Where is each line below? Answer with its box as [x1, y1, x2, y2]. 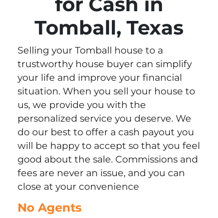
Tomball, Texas [35, 16, 183, 40]
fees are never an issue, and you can [17, 167, 185, 179]
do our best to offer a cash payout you [17, 126, 194, 138]
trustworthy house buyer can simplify [17, 58, 192, 70]
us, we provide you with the [17, 99, 146, 111]
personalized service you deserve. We [17, 112, 191, 125]
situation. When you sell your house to [17, 85, 195, 97]
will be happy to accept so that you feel [17, 140, 200, 152]
